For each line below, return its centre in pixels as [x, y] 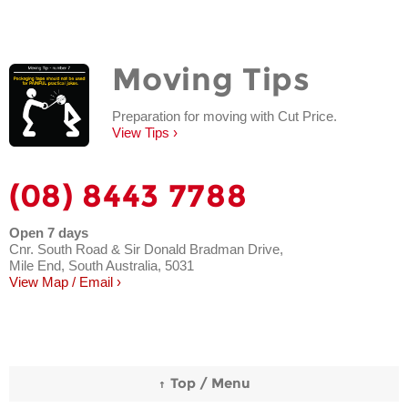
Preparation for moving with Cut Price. [225, 117]
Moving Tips [211, 80]
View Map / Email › [65, 282]
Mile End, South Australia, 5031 [102, 266]
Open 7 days [49, 233]
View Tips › [145, 133]
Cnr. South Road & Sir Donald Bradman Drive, [146, 250]
